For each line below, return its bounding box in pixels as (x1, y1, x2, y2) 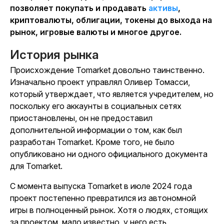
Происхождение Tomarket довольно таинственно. (10, 65, 204, 75)
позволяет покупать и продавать (10, 3, 148, 13)
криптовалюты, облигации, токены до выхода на (10, 15, 212, 25)
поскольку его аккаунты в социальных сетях (10, 101, 181, 111)
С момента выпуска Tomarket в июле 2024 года (10, 181, 192, 191)
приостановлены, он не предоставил (10, 113, 152, 123)
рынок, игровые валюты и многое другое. (10, 27, 181, 37)
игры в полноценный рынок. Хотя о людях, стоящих (10, 205, 208, 215)
